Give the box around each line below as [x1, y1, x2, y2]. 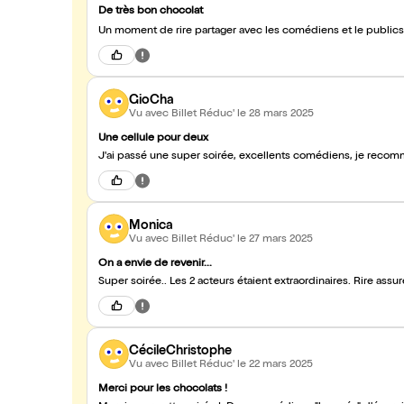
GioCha [129, 94, 174, 107]
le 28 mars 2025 [237, 108, 314, 120]
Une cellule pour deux [98, 133, 208, 144]
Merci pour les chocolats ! [98, 384, 227, 395]
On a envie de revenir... [98, 259, 212, 270]
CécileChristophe [129, 344, 232, 358]
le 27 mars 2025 [237, 234, 313, 245]
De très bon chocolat [98, 6, 203, 17]
